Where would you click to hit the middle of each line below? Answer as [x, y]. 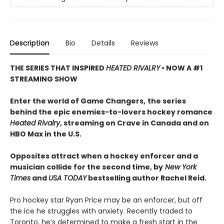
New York [180, 167]
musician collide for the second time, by [86, 167]
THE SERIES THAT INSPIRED [58, 68]
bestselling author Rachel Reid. [146, 178]
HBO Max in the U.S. [46, 134]
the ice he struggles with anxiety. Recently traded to [101, 211]
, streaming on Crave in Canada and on [134, 123]
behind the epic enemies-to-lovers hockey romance [111, 112]
